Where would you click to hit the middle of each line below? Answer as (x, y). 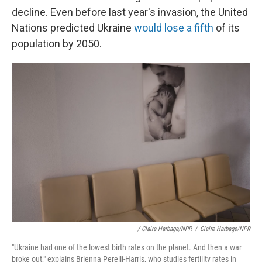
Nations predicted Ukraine (73, 28)
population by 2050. (57, 44)
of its (227, 28)
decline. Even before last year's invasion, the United (130, 12)
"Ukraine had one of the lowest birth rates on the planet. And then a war (127, 247)
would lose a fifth (174, 28)
